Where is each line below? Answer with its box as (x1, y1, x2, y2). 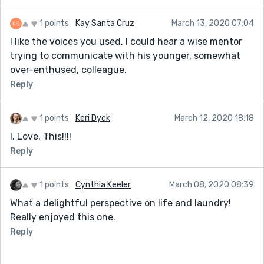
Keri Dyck (75, 113, 110, 123)
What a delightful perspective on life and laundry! (10, 197, 231, 209)
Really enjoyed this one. (10, 211, 115, 223)
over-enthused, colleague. (10, 64, 127, 75)
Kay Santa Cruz (75, 18, 134, 28)
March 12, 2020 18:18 (174, 113, 254, 123)
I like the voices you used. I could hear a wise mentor (10, 35, 242, 47)
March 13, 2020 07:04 (171, 18, 254, 28)
